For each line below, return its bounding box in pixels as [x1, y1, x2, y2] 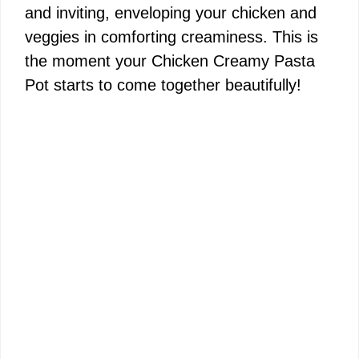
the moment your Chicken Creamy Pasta [25, 52, 315, 71]
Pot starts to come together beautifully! [25, 76, 301, 95]
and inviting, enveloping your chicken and [25, 4, 317, 22]
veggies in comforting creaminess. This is [25, 28, 318, 46]
